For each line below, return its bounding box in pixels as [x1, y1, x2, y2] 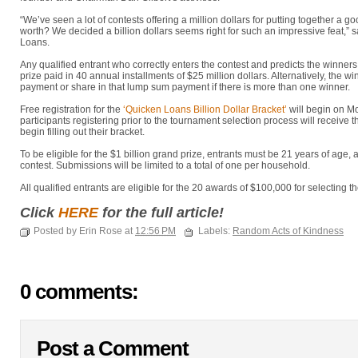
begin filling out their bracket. [20, 126, 145, 137]
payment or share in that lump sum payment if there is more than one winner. [20, 82, 350, 93]
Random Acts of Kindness [233, 225, 344, 237]
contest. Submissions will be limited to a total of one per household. [20, 160, 310, 171]
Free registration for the [20, 104, 123, 115]
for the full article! [98, 205, 228, 221]
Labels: [198, 225, 233, 237]
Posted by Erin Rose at [34, 225, 135, 237]
